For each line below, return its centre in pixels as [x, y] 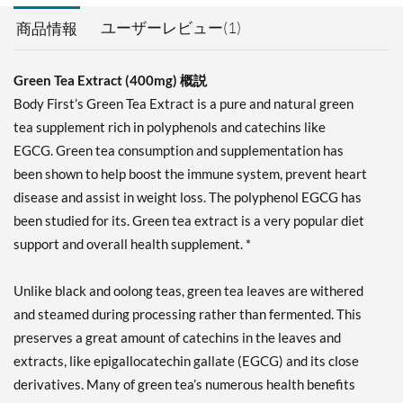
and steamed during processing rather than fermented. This [188, 314]
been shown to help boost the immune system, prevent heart [190, 174]
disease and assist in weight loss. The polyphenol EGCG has [188, 197]
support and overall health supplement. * [132, 244]
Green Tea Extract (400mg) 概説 [110, 81]
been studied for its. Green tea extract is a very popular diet [189, 221]
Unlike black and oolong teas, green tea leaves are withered [188, 291]
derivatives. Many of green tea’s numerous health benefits [184, 385]
